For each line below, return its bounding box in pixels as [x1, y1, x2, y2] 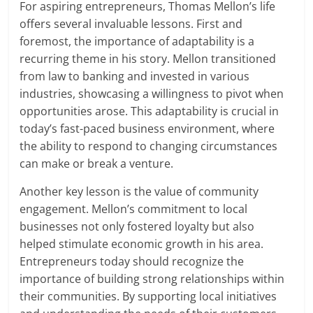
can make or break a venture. [20, 156, 174, 172]
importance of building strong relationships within [20, 271, 285, 287]
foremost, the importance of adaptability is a [20, 34, 255, 50]
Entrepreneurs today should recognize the [20, 254, 245, 270]
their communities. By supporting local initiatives [20, 289, 277, 305]
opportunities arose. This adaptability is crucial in [20, 103, 279, 119]
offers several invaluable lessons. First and [20, 16, 243, 32]
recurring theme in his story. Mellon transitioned [20, 51, 277, 67]
